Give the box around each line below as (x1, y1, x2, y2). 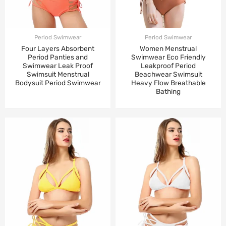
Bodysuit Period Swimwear (15, 78, 101, 87)
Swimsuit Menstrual (26, 70, 89, 78)
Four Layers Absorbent (21, 44, 94, 52)
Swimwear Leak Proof (23, 61, 93, 70)
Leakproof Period (141, 61, 196, 70)
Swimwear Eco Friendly (131, 52, 206, 61)
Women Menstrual (140, 44, 197, 52)
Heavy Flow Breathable (131, 78, 206, 87)
